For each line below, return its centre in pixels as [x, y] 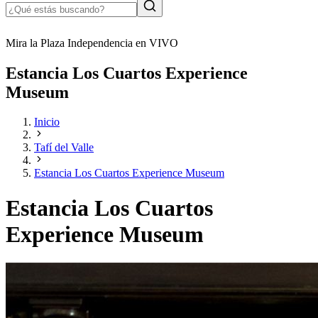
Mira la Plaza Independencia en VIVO [92, 43]
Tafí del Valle [64, 148]
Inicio [47, 122]
